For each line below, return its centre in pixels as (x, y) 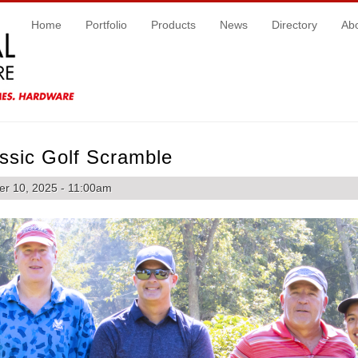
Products (173, 25)
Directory (294, 25)
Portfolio (106, 25)
